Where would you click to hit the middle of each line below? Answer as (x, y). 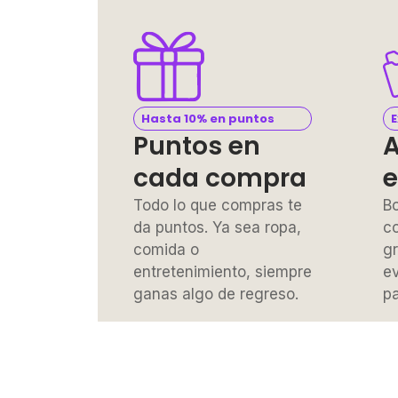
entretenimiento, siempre (223, 271)
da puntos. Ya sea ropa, (217, 227)
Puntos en (197, 146)
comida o (166, 249)
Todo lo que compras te (218, 205)
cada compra (220, 178)
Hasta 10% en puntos (208, 118)
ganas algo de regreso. (216, 294)
